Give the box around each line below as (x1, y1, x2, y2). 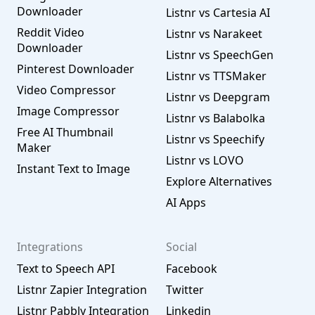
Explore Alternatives (166, 174, 272, 189)
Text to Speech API (17, 261, 115, 276)
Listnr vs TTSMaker (166, 68, 266, 84)
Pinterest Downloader (17, 61, 134, 77)
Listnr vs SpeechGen (166, 47, 274, 63)
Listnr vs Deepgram (166, 89, 270, 105)
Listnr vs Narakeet (166, 26, 262, 41)
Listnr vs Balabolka (166, 110, 265, 126)
